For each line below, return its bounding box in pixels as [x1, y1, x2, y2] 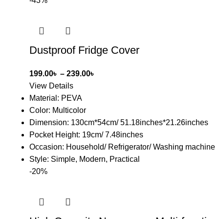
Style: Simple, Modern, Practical [29, 155, 140, 163]
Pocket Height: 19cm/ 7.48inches [29, 131, 143, 139]
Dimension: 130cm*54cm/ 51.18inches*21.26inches [29, 118, 208, 127]
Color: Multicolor [29, 106, 86, 114]
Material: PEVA [29, 94, 82, 102]
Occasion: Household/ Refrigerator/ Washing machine [29, 143, 215, 151]
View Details [29, 82, 73, 90]
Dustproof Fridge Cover [29, 44, 139, 56]
